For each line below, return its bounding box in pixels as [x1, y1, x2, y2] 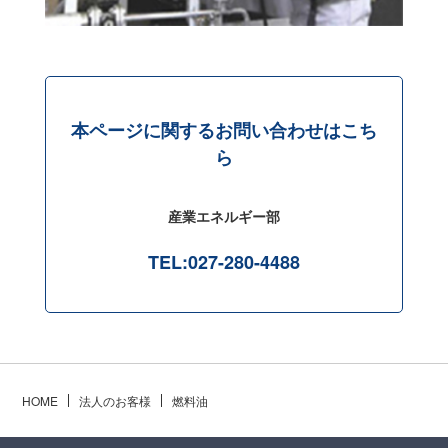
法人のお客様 [79, 391, 152, 409]
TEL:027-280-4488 [148, 248, 300, 275]
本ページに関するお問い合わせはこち [71, 116, 377, 143]
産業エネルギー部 [168, 205, 280, 226]
